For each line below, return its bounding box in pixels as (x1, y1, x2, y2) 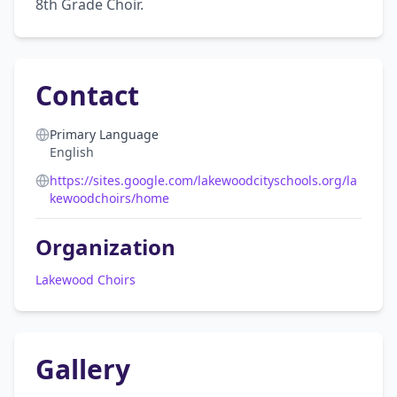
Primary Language (50, 126, 159, 143)
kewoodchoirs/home (50, 190, 169, 206)
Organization (35, 232, 175, 261)
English (50, 144, 94, 160)
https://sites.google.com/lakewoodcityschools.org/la (50, 172, 357, 189)
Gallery (35, 351, 130, 387)
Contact (35, 77, 139, 113)
